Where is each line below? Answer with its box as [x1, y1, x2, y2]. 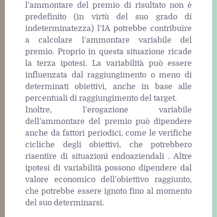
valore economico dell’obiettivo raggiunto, [25, 175, 192, 184]
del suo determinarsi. [25, 198, 104, 207]
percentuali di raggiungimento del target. [25, 93, 177, 103]
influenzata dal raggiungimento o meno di [25, 70, 192, 79]
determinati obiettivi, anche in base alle [25, 82, 192, 91]
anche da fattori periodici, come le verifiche [25, 128, 192, 138]
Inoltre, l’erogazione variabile [25, 105, 192, 114]
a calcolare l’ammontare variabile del [25, 35, 192, 45]
